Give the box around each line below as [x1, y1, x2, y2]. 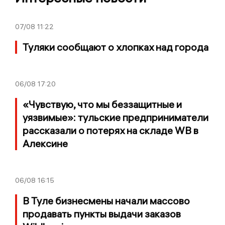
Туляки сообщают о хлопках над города [23, 40, 208, 53]
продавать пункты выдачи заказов [23, 207, 181, 220]
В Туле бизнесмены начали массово [23, 194, 190, 207]
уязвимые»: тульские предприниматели [23, 110, 208, 124]
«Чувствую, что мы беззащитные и [23, 97, 182, 110]
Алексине [23, 137, 68, 150]
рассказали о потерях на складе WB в [23, 124, 198, 137]
